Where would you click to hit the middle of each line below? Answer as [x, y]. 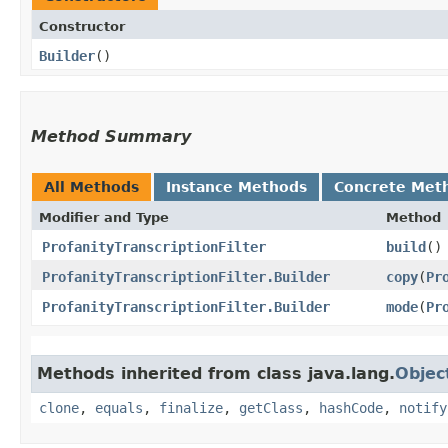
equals [119, 407]
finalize [191, 407]
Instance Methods [236, 186]
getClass [271, 407]
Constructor [82, 26]
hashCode [351, 407]
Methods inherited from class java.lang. [216, 373]
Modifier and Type [104, 217]
